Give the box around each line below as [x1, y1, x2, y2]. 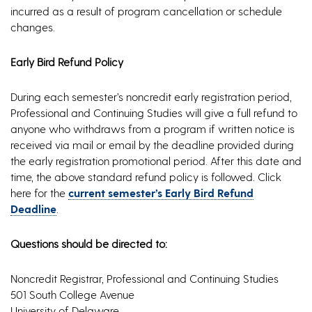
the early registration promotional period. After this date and [10, 154, 302, 167]
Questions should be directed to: [10, 237, 167, 250]
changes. [10, 20, 55, 33]
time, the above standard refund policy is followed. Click [10, 170, 281, 183]
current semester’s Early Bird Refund [68, 186, 253, 199]
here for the [10, 186, 68, 199]
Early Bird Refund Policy [10, 55, 123, 68]
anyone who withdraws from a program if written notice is [10, 122, 295, 135]
